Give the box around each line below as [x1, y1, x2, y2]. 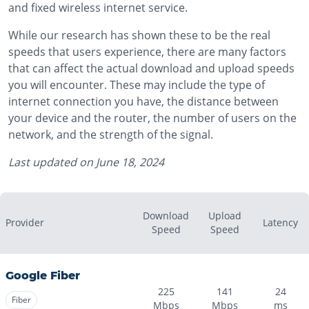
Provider [6, 216, 44, 229]
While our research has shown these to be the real [8, 28, 270, 43]
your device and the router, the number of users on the [8, 110, 297, 126]
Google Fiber [6, 269, 80, 282]
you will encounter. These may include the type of [8, 77, 265, 92]
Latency [263, 216, 298, 229]
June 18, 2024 [96, 154, 164, 170]
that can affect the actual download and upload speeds [8, 61, 295, 76]
